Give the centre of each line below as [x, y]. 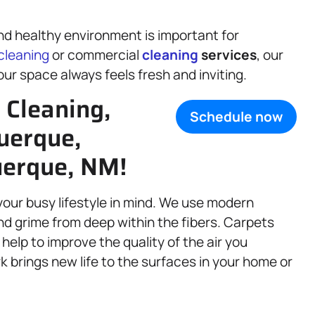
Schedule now [236, 117]
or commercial [96, 55]
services [227, 55]
